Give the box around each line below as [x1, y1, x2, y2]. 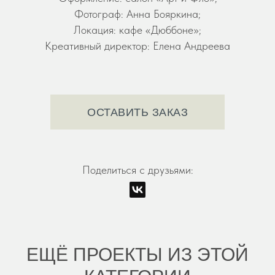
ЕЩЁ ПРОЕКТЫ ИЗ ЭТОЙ [26, 244, 249, 265]
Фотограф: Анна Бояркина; [74, 7, 201, 21]
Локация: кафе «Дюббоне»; [74, 23, 201, 37]
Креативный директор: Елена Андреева [45, 39, 230, 53]
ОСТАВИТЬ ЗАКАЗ [87, 106, 188, 119]
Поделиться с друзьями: [82, 163, 193, 177]
